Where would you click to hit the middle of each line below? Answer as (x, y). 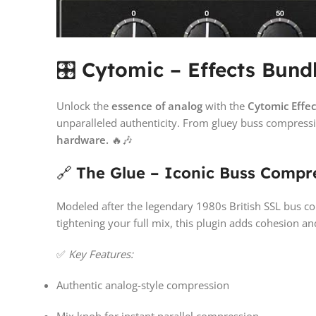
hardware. (83, 140)
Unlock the (84, 106)
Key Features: (101, 254)
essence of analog (157, 106)
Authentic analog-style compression (143, 285)
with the (225, 106)
